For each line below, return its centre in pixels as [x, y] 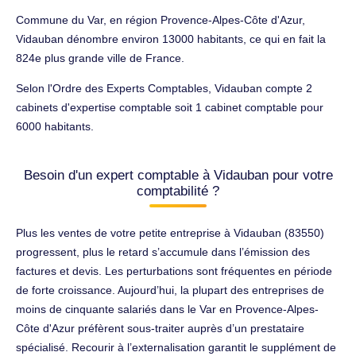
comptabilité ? [178, 191]
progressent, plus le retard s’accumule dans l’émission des [163, 252]
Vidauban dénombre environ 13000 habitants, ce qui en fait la [171, 39]
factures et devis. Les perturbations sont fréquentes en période [174, 271]
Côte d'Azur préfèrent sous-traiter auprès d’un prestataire [160, 328]
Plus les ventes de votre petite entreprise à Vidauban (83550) [170, 232]
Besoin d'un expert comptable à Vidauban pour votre [178, 175]
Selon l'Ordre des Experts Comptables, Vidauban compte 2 [164, 88]
